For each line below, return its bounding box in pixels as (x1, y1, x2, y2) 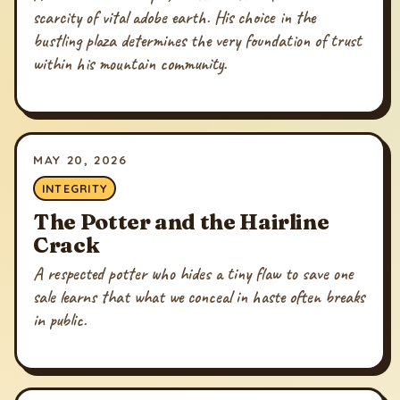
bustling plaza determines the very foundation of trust (33, 29, 362, 53)
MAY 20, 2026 (33, 151, 128, 167)
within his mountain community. (33, 53, 228, 76)
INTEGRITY (41, 181, 108, 196)
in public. (33, 308, 87, 331)
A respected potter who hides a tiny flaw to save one (33, 262, 354, 285)
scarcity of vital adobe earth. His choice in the (33, 6, 316, 29)
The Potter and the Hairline (33, 207, 329, 235)
